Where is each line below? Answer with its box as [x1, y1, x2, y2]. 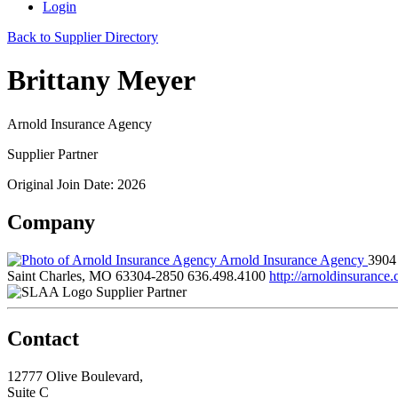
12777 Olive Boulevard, [7, 368, 143, 384]
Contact [7, 326, 79, 350]
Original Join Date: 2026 [7, 176, 146, 192]
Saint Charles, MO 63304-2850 [7, 267, 184, 283]
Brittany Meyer [7, 64, 195, 97]
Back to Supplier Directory [7, 29, 158, 44]
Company [7, 210, 95, 234]
